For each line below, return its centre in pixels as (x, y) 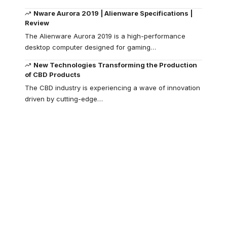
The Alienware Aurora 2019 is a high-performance (105, 36)
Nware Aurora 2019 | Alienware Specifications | (113, 13)
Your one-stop (92, 181)
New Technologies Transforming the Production (116, 65)
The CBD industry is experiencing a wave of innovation (112, 87)
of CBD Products (53, 74)
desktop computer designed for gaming (88, 47)
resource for (85, 199)
